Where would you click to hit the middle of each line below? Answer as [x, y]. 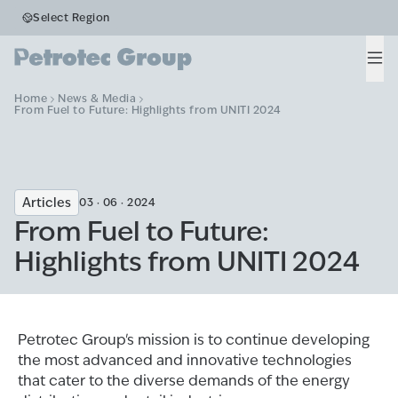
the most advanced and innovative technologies [185, 360]
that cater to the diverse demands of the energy [184, 381]
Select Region [72, 17]
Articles [47, 203]
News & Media [97, 99]
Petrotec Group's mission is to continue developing [194, 340]
